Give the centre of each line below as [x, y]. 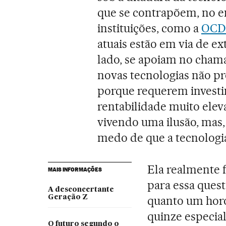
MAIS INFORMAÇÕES [75, 170]
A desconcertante [81, 190]
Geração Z [68, 197]
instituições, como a [149, 29]
